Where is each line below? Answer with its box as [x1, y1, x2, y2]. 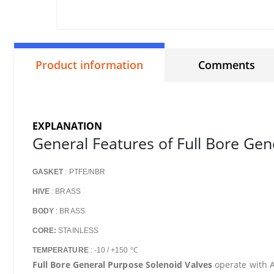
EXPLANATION [32, 119, 102, 133]
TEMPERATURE [32, 246, 89, 254]
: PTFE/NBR [63, 168, 106, 176]
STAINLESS [56, 226, 98, 235]
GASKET [32, 168, 64, 176]
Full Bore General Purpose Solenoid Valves [32, 259, 212, 270]
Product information [35, 57, 143, 72]
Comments [198, 57, 255, 72]
